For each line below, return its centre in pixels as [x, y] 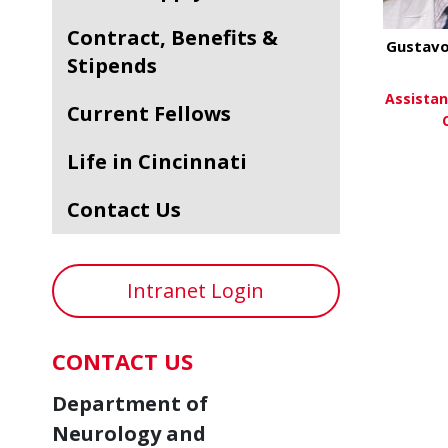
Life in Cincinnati [163, 161]
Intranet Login [196, 290]
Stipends [112, 65]
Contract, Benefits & [73, 37]
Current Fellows [155, 113]
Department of [130, 403]
